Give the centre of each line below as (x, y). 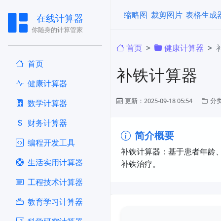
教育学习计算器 (55, 202)
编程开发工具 (51, 143)
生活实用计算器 (55, 162)
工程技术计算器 (55, 182)
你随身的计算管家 (57, 29)
